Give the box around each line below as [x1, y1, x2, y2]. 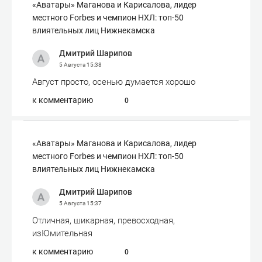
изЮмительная [32, 228, 92, 239]
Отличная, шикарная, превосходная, [32, 215, 175, 226]
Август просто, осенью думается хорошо [32, 77, 195, 87]
